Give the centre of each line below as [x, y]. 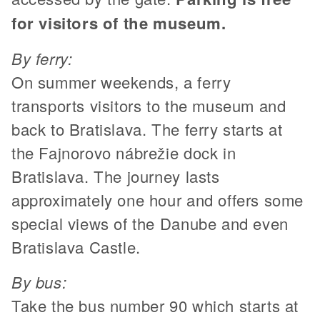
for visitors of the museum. [119, 22]
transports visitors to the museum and [149, 105]
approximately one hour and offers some [157, 199]
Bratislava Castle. [79, 246]
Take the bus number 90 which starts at [155, 305]
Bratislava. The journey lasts [116, 176]
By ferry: [42, 58]
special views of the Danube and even [150, 223]
